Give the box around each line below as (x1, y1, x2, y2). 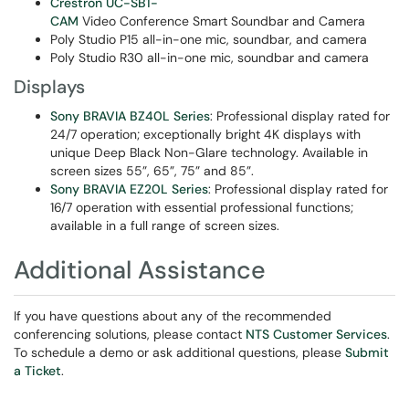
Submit (345, 344, 389, 361)
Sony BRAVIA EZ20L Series (50, 181, 208, 197)
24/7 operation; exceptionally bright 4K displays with (50, 126, 361, 142)
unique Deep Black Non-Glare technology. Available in (50, 144, 368, 161)
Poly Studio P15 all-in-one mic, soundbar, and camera (50, 31, 367, 47)
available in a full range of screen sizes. (50, 217, 279, 234)
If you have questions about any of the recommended (14, 308, 331, 324)
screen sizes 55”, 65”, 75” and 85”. (50, 163, 254, 179)
